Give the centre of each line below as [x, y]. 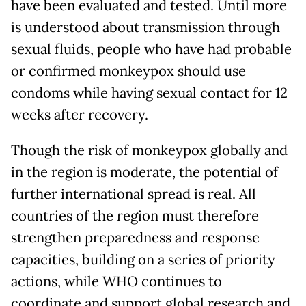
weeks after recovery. [80, 115]
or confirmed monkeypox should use [128, 71]
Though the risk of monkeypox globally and [149, 151]
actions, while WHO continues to [116, 282]
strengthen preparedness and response [135, 238]
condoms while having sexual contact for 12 [149, 93]
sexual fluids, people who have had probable [151, 50]
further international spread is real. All [134, 194]
